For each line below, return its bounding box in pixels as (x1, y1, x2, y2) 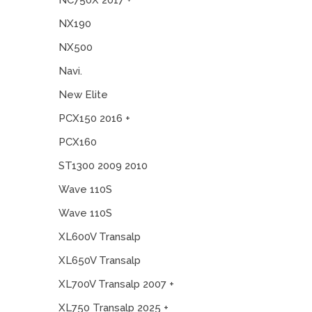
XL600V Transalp (58, 231, 141, 243)
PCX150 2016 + (58, 112, 130, 125)
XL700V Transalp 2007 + (58, 278, 174, 290)
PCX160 (58, 136, 97, 148)
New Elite (58, 88, 108, 101)
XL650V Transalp (58, 254, 141, 267)
